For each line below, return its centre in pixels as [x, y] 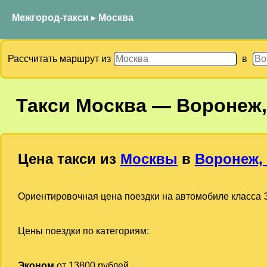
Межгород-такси [50, 18]
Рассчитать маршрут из [60, 59]
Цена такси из [69, 159]
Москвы [149, 159]
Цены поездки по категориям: [83, 231]
